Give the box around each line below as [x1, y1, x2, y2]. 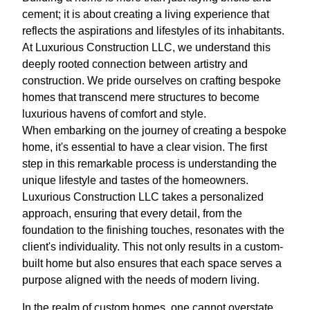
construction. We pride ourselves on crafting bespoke [22, 75, 281, 87]
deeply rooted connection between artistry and [22, 58, 248, 71]
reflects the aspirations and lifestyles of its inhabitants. [22, 25, 284, 37]
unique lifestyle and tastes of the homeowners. [22, 174, 248, 187]
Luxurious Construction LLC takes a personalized [22, 191, 264, 203]
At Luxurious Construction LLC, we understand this [22, 42, 271, 54]
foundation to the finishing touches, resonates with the [22, 224, 284, 237]
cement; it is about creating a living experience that [22, 8, 269, 21]
